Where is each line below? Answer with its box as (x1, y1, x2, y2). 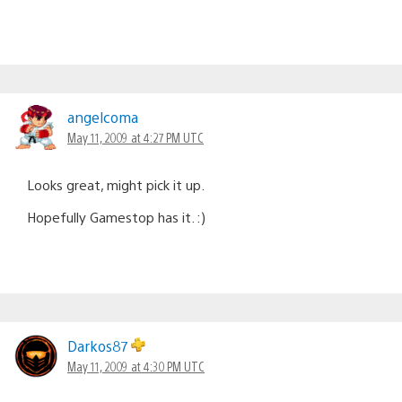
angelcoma (67, 107, 138, 127)
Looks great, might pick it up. (27, 175, 205, 193)
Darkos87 (67, 336, 131, 355)
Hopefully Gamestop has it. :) (27, 207, 205, 225)
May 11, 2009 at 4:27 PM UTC (67, 128, 204, 145)
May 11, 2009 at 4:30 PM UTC (67, 357, 205, 374)
